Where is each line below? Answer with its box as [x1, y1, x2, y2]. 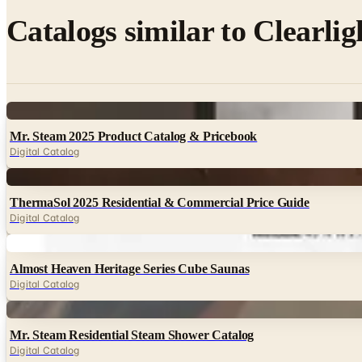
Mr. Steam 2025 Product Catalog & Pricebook [10, 128, 258, 143]
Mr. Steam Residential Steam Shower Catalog [10, 327, 255, 342]
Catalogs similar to [6, 14, 254, 48]
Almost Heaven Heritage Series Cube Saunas [10, 261, 250, 276]
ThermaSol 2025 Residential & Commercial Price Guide [10, 195, 309, 209]
